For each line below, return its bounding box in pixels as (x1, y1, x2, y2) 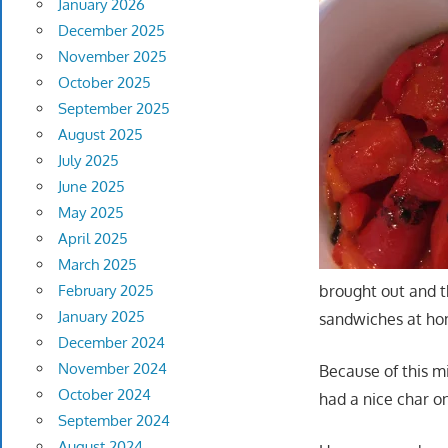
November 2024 (57, 359, 167, 379)
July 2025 (57, 151, 119, 171)
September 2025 (57, 99, 170, 119)
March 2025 (57, 255, 137, 275)
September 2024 (57, 411, 170, 431)
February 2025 (57, 281, 154, 301)
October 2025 (57, 73, 151, 93)
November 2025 (57, 47, 167, 67)
